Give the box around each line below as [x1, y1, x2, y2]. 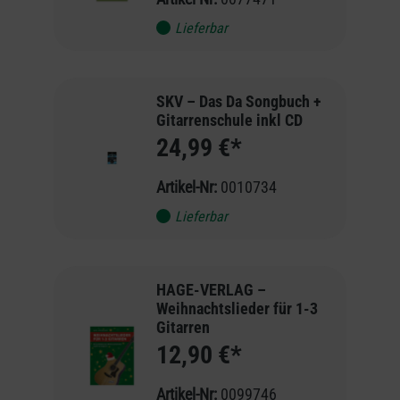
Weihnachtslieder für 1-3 [155, 298, 318, 318]
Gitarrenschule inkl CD [155, 110, 303, 129]
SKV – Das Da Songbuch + [155, 91, 321, 111]
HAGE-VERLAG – [155, 279, 266, 299]
